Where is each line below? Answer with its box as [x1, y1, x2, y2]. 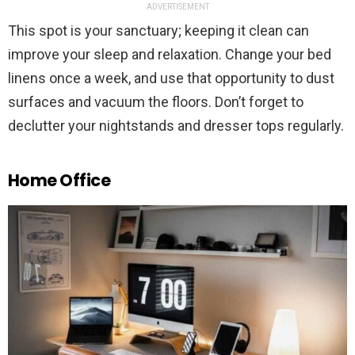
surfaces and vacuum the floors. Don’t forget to [8, 94, 303, 111]
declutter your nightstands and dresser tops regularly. [8, 117, 344, 135]
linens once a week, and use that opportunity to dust [8, 70, 334, 87]
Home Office [8, 169, 111, 193]
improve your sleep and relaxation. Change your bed [8, 46, 331, 63]
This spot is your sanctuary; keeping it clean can [8, 22, 309, 40]
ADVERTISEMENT [146, 2, 209, 12]
